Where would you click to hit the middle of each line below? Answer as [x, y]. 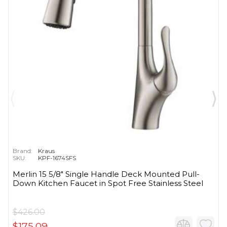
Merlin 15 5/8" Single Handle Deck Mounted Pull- [106, 174]
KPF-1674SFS [57, 158]
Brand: [23, 151]
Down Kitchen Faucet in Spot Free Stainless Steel [108, 183]
